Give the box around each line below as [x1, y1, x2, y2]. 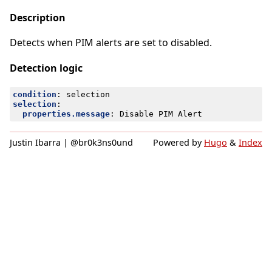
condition [12, 89, 56, 99]
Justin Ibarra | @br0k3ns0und [10, 136, 133, 148]
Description [10, 10, 66, 24]
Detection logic [10, 61, 83, 75]
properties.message [22, 109, 110, 118]
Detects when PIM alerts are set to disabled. [10, 36, 212, 50]
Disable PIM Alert [119, 109, 202, 118]
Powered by [153, 136, 204, 148]
